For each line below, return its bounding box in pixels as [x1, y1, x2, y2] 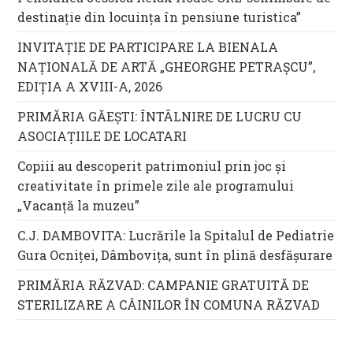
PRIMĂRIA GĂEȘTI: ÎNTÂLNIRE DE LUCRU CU [17, 107, 303, 124]
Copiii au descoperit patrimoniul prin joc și [17, 157, 287, 174]
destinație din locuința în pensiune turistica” [17, 8, 302, 25]
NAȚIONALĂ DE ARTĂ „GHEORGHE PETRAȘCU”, [17, 58, 316, 75]
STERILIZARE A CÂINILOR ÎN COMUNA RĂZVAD [17, 295, 321, 313]
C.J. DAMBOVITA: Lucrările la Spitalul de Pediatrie [17, 226, 335, 243]
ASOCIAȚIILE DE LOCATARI [17, 127, 188, 144]
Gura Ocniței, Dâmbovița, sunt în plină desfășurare [17, 246, 333, 263]
